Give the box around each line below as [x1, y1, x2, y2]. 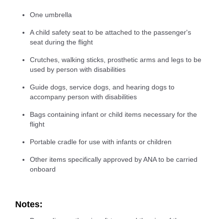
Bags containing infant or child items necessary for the [30, 110, 197, 119]
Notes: [15, 199, 43, 210]
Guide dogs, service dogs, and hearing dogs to [30, 83, 175, 91]
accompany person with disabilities [30, 93, 137, 101]
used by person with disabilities [30, 66, 126, 74]
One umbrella [30, 11, 72, 19]
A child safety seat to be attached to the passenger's [30, 28, 191, 37]
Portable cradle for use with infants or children [30, 138, 172, 146]
